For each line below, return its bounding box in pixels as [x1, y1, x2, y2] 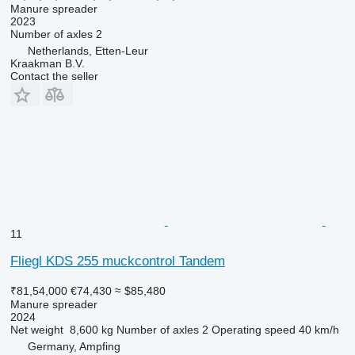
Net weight [10, 323, 63, 336]
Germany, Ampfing [27, 339, 120, 353]
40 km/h [298, 323, 339, 336]
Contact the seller [10, 69, 98, 82]
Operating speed [211, 323, 296, 336]
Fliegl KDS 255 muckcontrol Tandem [10, 253, 225, 269]
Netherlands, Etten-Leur [27, 44, 148, 57]
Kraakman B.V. [10, 56, 85, 70]
